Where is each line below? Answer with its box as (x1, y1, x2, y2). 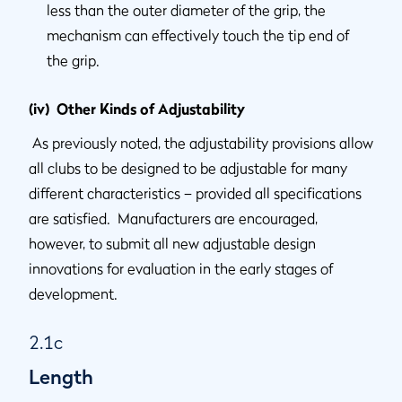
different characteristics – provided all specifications (29, 184, 362, 203)
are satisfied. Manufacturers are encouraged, (29, 209, 318, 228)
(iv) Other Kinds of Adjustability (29, 100, 245, 118)
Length (29, 365, 93, 389)
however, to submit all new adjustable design (29, 234, 316, 253)
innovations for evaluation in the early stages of (29, 259, 333, 278)
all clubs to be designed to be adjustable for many (29, 159, 347, 178)
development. (29, 284, 118, 303)
